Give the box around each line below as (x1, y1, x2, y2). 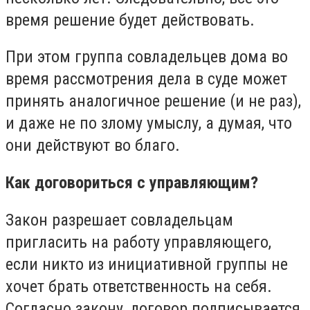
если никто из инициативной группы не (6, 254, 288, 274)
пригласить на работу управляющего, (6, 232, 271, 252)
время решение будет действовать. (6, 10, 255, 30)
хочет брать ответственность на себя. (6, 276, 272, 296)
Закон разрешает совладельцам (6, 210, 233, 230)
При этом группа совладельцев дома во (6, 47, 288, 67)
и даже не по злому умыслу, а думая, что (6, 113, 292, 134)
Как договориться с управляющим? (6, 172, 258, 192)
